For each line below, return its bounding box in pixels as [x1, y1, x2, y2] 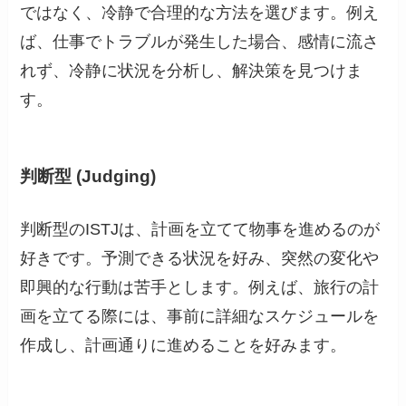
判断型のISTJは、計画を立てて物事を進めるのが [20, 219, 381, 238]
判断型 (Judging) [20, 167, 157, 187]
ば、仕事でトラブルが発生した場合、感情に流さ [20, 33, 380, 52]
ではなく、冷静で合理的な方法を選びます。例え [20, 4, 380, 23]
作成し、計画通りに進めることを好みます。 [20, 335, 347, 354]
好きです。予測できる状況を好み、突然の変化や [20, 248, 380, 267]
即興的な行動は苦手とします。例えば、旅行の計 [20, 277, 380, 296]
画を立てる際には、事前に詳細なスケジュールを [20, 306, 380, 325]
